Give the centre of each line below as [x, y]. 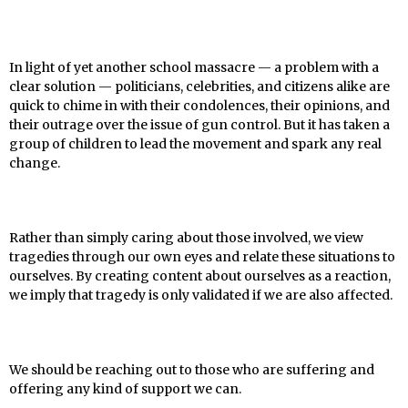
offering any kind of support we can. [125, 389]
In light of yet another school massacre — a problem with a [194, 67]
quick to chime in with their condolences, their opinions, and [199, 106]
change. [35, 163]
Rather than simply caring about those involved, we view [186, 238]
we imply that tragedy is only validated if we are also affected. [201, 295]
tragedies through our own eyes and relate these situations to [202, 257]
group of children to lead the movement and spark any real [195, 144]
